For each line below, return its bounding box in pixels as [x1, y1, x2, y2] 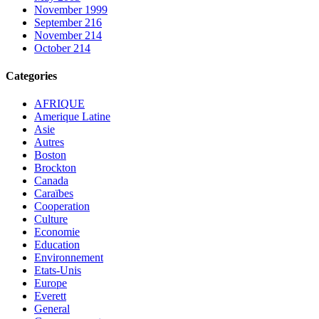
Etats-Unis [34, 264, 81, 277]
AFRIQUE [34, 98, 85, 110]
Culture [34, 213, 68, 226]
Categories [6, 69, 57, 82]
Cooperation [34, 200, 90, 213]
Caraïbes [34, 187, 73, 200]
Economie [34, 226, 80, 239]
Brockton [34, 162, 76, 174]
